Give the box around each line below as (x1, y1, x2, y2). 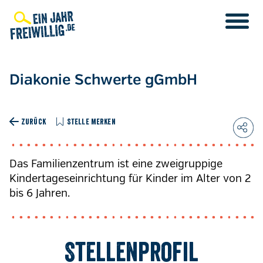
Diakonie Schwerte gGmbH (9, 73, 197, 88)
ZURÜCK (21, 116, 46, 126)
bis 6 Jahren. (9, 187, 70, 200)
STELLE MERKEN (66, 116, 116, 126)
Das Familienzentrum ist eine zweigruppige (9, 157, 222, 170)
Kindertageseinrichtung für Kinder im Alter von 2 (9, 172, 251, 185)
